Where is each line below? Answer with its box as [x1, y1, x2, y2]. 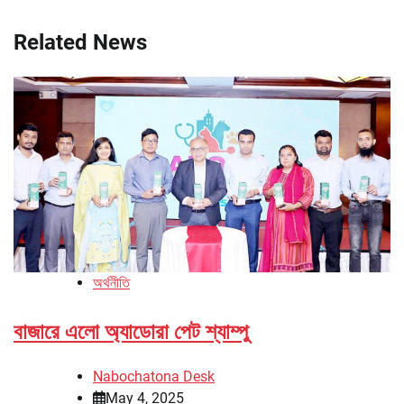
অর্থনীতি [93, 273, 130, 291]
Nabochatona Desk [93, 367, 215, 385]
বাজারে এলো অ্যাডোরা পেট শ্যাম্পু [14, 318, 249, 344]
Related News [14, 29, 147, 55]
